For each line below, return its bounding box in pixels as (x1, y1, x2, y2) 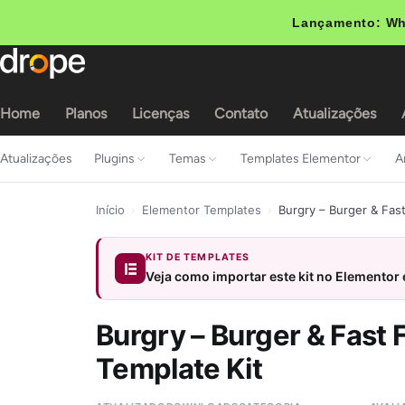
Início (96, 202, 125, 217)
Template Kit (96, 352, 263, 385)
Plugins (94, 151, 135, 166)
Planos (65, 105, 107, 122)
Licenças (132, 105, 189, 122)
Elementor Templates (142, 202, 261, 217)
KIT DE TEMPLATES (146, 251, 250, 263)
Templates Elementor (240, 151, 361, 166)
